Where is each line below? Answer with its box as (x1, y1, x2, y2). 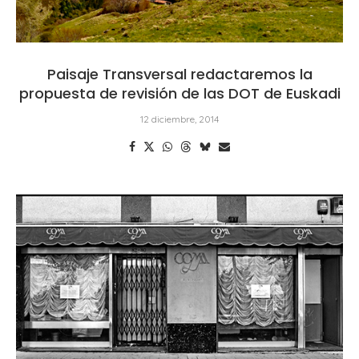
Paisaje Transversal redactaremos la (46, 63, 313, 84)
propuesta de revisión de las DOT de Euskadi (18, 83, 341, 103)
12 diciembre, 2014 (140, 112, 219, 125)
